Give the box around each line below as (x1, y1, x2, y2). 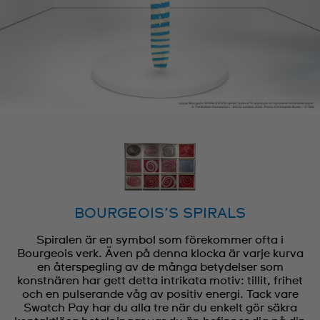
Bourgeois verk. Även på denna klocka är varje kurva (16, 248, 304, 260)
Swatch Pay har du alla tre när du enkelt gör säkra (23, 302, 297, 314)
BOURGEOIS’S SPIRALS (74, 206, 246, 221)
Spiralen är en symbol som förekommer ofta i (36, 234, 284, 246)
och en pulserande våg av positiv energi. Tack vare (21, 289, 299, 301)
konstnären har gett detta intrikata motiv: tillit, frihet (17, 275, 303, 287)
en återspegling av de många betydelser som (36, 261, 284, 274)
